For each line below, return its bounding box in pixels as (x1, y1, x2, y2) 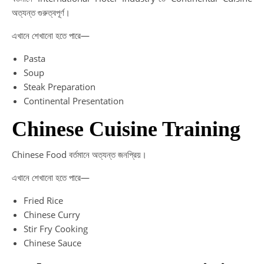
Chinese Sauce (24, 237, 81, 249)
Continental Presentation (24, 95, 124, 107)
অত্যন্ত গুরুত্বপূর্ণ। (12, 6, 70, 18)
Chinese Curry (24, 209, 80, 220)
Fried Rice (24, 194, 63, 206)
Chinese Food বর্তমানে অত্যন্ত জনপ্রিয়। (12, 148, 147, 160)
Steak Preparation (24, 81, 95, 93)
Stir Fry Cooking (24, 223, 88, 235)
